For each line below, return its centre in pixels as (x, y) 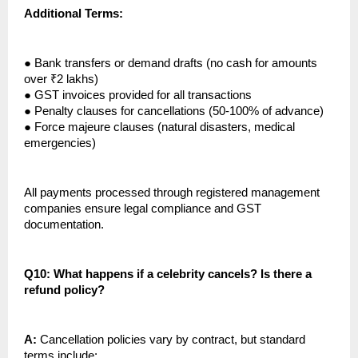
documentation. (64, 225)
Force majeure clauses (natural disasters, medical (165, 127)
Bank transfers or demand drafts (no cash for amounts (176, 64)
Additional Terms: (74, 14)
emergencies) (60, 143)
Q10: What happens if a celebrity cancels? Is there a (168, 274)
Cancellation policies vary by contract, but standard (171, 340)
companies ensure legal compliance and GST (143, 209)
